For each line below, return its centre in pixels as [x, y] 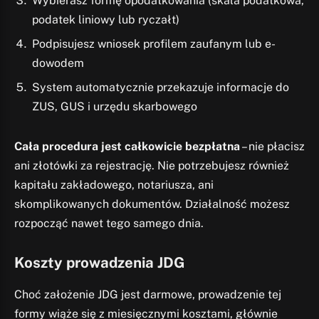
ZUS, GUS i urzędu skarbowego [115, 106]
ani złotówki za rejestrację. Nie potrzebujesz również [152, 165]
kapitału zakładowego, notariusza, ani [114, 184]
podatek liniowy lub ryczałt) [106, 19]
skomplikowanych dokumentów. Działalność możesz [152, 204]
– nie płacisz [272, 146]
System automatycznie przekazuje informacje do [161, 87]
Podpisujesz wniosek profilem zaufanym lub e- [154, 43]
